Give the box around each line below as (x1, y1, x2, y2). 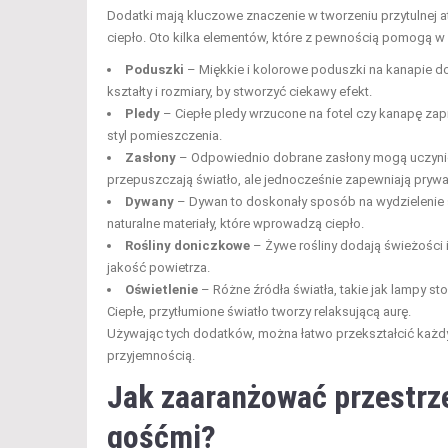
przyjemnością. (107, 347, 195, 363)
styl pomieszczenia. (107, 127, 222, 143)
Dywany (125, 193, 174, 209)
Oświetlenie (125, 281, 198, 297)
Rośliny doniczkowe (125, 237, 250, 253)
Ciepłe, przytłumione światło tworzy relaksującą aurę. (107, 303, 411, 319)
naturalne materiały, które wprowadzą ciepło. (107, 215, 364, 231)
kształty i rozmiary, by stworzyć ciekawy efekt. (107, 83, 372, 99)
